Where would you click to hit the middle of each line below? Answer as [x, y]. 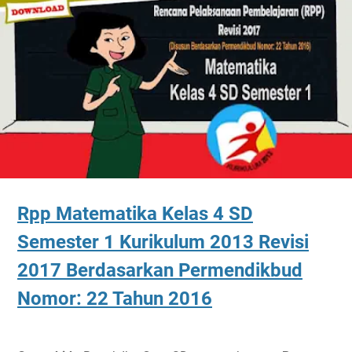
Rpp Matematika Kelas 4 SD [135, 213]
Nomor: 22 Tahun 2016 [115, 298]
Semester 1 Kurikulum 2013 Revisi [163, 242]
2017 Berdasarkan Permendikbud [160, 270]
